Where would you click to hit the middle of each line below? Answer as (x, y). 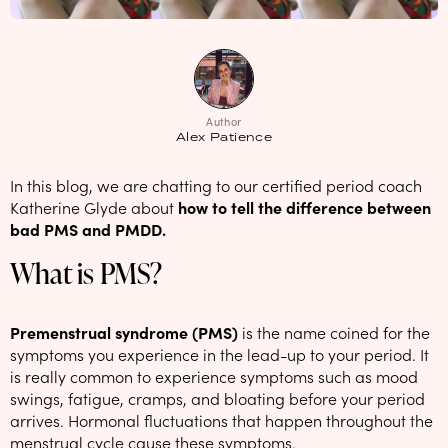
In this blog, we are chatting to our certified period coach (216, 184)
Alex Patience (224, 136)
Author (224, 121)
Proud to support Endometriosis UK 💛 (224, 93)
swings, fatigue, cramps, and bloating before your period (217, 397)
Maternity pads (276, 133)
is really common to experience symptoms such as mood (214, 375)
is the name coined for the (334, 331)
